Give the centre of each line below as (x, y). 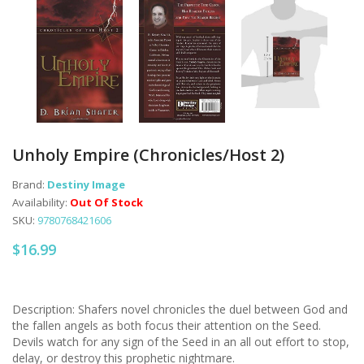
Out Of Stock (106, 202)
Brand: (30, 184)
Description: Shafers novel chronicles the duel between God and (180, 309)
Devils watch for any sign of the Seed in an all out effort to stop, (181, 341)
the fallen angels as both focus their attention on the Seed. (167, 325)
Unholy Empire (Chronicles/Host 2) (148, 154)
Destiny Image (86, 184)
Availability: (41, 202)
